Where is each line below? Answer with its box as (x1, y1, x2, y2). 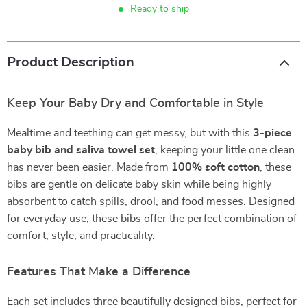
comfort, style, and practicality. (7, 230, 155, 241)
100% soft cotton (171, 162, 260, 173)
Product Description (7, 56, 134, 69)
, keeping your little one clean (155, 145, 295, 156)
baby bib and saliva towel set (7, 145, 155, 156)
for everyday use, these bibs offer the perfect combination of (7, 213, 297, 224)
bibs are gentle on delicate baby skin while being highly (7, 179, 271, 190)
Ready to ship (130, 4, 189, 14)
